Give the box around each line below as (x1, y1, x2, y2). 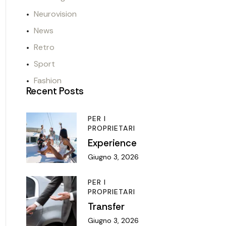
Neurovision (33, 9, 77, 20)
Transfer (87, 200, 125, 213)
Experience (87, 137, 137, 150)
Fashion (33, 75, 62, 86)
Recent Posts (26, 85, 84, 98)
